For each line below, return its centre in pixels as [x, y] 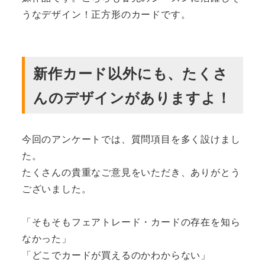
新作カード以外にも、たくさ [131, 72]
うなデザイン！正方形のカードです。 [106, 14]
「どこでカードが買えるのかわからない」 [116, 254]
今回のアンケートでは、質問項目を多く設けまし [131, 138]
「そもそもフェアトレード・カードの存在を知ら [131, 221]
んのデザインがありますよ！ [132, 97]
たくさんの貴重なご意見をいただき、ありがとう [131, 172]
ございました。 [56, 188]
